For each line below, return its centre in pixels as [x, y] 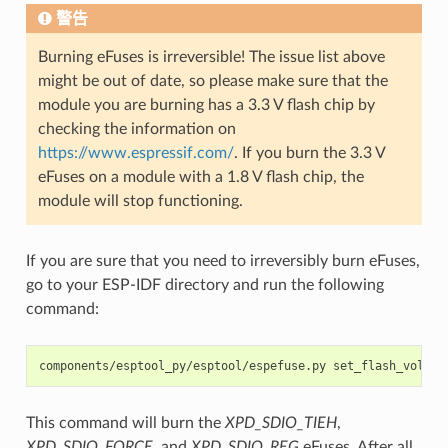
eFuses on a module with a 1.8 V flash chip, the [200, 176]
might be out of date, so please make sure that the [212, 80]
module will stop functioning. [140, 200]
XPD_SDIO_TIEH [280, 422]
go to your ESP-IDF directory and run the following [204, 284]
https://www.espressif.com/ [135, 152]
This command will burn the [125, 422]
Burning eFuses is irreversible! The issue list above [211, 56]
